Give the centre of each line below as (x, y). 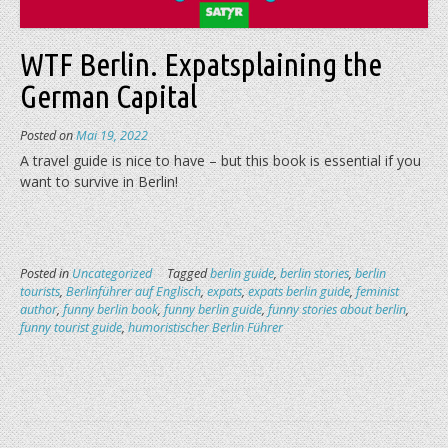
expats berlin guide (299, 291)
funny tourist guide (71, 327)
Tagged (188, 273)
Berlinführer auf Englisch (133, 291)
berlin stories (314, 273)
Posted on (48, 135)
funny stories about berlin (337, 309)
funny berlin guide (213, 309)
